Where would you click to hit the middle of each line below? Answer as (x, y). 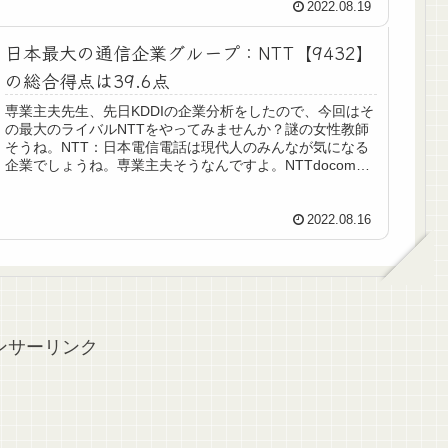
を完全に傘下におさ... (74, 183)
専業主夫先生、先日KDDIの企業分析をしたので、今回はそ (190, 111)
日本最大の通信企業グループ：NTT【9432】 (190, 52)
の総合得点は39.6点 (88, 80)
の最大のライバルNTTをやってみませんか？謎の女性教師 (187, 129)
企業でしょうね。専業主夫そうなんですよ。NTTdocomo (185, 165)
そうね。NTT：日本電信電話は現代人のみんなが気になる (187, 147)
